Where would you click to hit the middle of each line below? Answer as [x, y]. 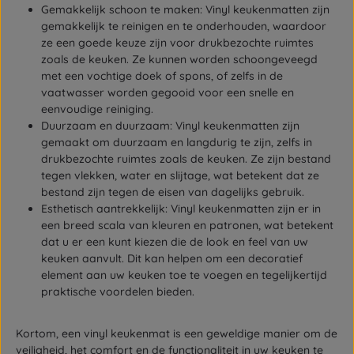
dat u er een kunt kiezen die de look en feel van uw [175, 242]
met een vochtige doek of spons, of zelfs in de [162, 76]
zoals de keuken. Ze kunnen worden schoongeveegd [179, 59]
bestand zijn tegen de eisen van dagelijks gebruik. [173, 192]
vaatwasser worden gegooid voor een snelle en [168, 92]
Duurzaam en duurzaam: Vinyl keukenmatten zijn [170, 126]
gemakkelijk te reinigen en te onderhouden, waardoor [184, 26]
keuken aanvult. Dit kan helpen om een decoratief [172, 258]
